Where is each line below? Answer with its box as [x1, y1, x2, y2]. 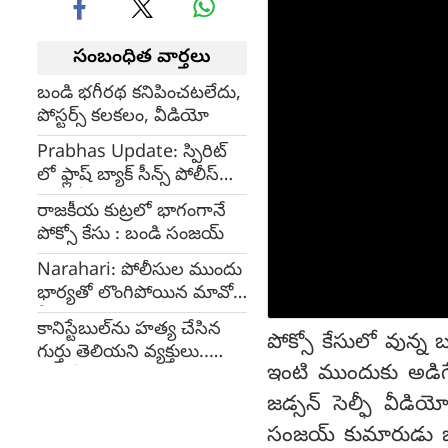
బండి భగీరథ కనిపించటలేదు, [37, 82, 241, 107]
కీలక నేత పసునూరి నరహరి [37, 305, 232, 330]
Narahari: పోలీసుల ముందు [37, 259, 242, 284]
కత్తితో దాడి [37, 364, 115, 389]
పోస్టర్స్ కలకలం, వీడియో [37, 105, 209, 130]
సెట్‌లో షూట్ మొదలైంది [37, 187, 205, 212]
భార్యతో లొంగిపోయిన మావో [37, 282, 233, 307]
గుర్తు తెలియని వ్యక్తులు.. [37, 341, 209, 366]
